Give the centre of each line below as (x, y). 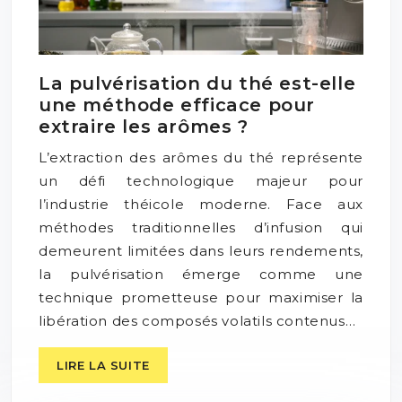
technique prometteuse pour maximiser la (201, 298)
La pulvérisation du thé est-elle (197, 84)
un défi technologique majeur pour (201, 181)
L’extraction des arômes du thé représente (201, 158)
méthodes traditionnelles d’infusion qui (201, 228)
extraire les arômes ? (144, 127)
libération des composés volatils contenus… (197, 321)
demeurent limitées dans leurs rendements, (201, 251)
